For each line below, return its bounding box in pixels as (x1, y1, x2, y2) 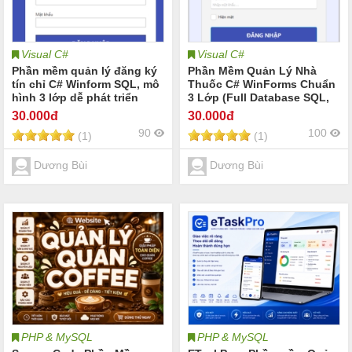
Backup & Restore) (188, 104, 288, 117)
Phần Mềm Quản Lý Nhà (188, 64, 317, 77)
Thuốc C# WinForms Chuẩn (188, 77, 335, 90)
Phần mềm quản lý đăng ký (12, 64, 157, 77)
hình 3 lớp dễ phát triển (12, 90, 138, 104)
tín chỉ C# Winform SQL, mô (12, 77, 159, 90)
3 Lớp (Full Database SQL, (188, 90, 329, 104)
